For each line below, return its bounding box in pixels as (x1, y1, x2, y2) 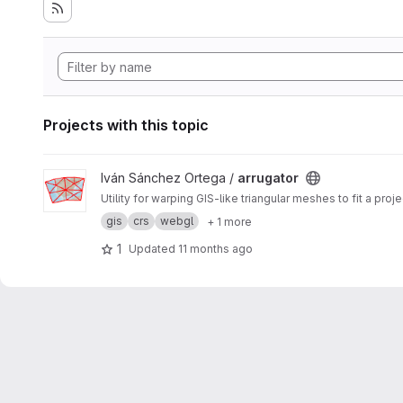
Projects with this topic (43, 116, 209, 134)
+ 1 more (207, 214, 252, 228)
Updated (129, 241, 178, 255)
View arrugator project (42, 170, 176, 185)
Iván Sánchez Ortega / (101, 170, 237, 185)
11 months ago (178, 241, 253, 255)
